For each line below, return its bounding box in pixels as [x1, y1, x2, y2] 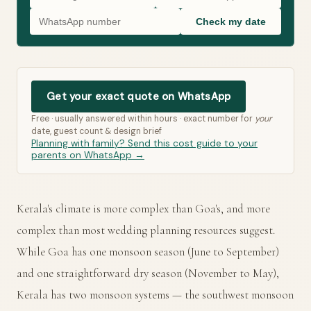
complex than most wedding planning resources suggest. [17, 222, 275, 237]
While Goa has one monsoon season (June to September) [17, 244, 279, 259]
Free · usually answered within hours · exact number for [31, 112, 255, 124]
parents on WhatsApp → [31, 149, 144, 161]
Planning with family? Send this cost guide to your [31, 137, 258, 149]
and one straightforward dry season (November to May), [17, 265, 279, 280]
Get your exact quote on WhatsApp [47, 89, 231, 103]
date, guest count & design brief [31, 125, 162, 137]
